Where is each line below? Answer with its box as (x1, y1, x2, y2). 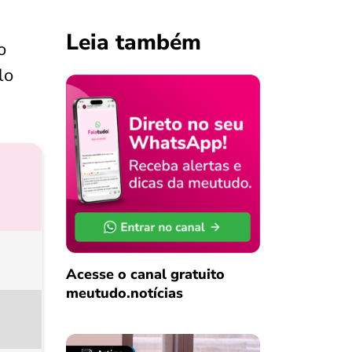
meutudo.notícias (65, 283, 183, 302)
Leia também (65, 27, 201, 57)
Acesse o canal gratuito (65, 264, 225, 284)
